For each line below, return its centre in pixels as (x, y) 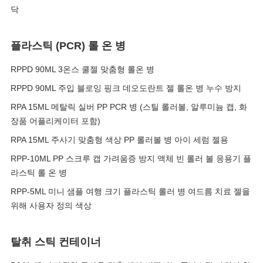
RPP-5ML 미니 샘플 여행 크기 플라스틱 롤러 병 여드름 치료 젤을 (130, 191)
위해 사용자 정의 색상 (51, 205)
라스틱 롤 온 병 (39, 173)
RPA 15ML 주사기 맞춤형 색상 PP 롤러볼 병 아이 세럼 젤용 (119, 140)
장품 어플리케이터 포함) (55, 121)
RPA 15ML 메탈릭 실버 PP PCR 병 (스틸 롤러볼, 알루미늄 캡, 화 (129, 107)
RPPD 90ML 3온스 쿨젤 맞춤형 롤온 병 (82, 69)
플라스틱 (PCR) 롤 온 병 (68, 46)
